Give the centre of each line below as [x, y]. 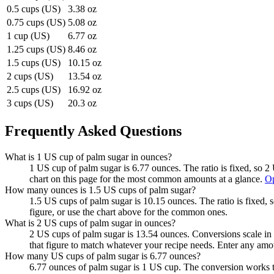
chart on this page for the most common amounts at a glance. [146, 179]
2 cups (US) [30, 76]
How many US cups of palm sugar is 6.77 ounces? [103, 256]
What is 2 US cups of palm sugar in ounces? [90, 223]
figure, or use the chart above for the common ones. [128, 212]
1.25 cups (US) [36, 50]
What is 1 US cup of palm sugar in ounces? [88, 157]
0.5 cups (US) [34, 9]
